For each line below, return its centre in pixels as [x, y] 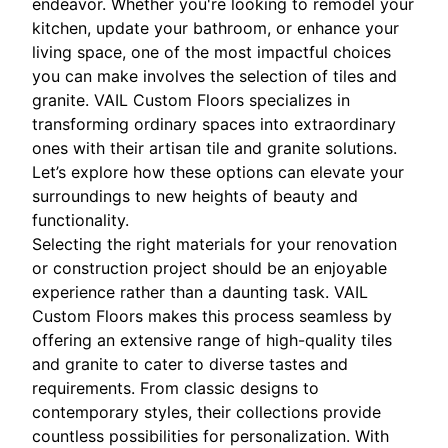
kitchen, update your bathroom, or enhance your [215, 27]
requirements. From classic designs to [175, 387]
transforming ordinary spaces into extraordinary [214, 123]
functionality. [80, 219]
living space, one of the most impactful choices [211, 51]
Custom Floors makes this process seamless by [212, 315]
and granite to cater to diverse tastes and [190, 363]
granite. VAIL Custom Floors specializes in [191, 99]
